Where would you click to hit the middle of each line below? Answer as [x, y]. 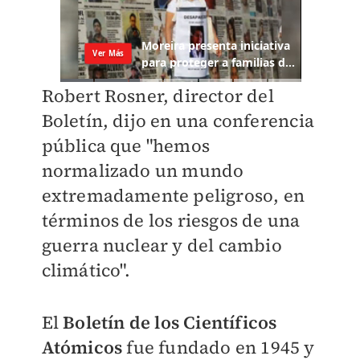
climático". [88, 270]
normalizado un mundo [143, 171]
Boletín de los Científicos [170, 323]
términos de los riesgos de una [171, 221]
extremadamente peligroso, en [173, 196]
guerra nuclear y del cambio [162, 245]
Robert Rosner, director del [157, 96]
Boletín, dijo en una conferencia [178, 121]
